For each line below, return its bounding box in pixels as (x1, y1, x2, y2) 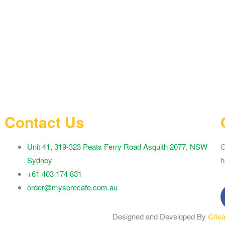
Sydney (27, 154, 52, 165)
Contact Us (4, 110, 84, 133)
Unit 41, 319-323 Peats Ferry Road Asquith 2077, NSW (27, 141, 207, 152)
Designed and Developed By (113, 210, 208, 221)
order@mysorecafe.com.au (27, 181, 118, 192)
